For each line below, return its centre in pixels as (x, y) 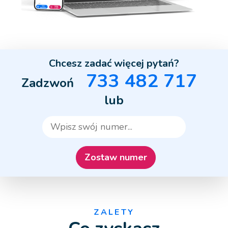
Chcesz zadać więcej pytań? (114, 64)
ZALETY (114, 212)
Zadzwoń (47, 83)
